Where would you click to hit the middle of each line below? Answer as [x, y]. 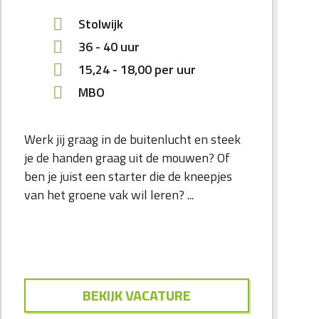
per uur [175, 70]
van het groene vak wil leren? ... [109, 195]
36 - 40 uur [109, 47]
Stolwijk [101, 24]
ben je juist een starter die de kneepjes [128, 177]
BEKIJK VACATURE [137, 296]
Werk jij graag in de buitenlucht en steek [132, 140]
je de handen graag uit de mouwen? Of [127, 158]
